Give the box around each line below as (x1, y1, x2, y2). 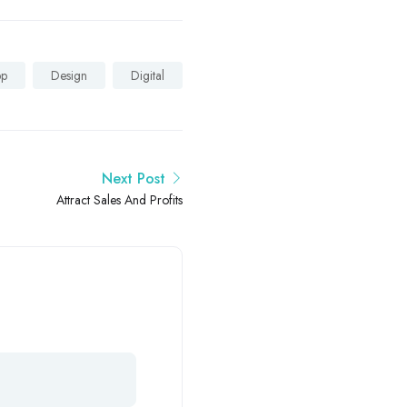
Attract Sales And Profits (56, 191, 183, 210)
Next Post (102, 168, 165, 190)
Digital (131, 66, 164, 85)
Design (51, 66, 87, 85)
